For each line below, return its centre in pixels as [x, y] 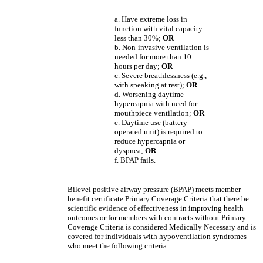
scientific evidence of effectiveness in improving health [156, 208]
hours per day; [138, 66]
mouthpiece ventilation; [154, 113]
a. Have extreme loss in [151, 19]
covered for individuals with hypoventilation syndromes [157, 236]
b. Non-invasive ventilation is [162, 47]
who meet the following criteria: [118, 246]
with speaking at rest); [150, 85]
